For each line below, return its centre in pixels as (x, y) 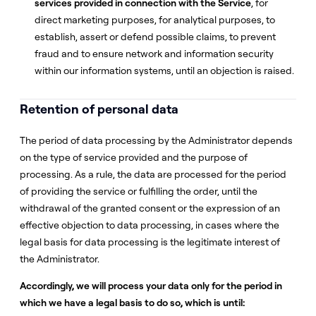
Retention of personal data (99, 109)
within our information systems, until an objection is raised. (164, 71)
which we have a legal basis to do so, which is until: (132, 303)
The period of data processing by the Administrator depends (156, 140)
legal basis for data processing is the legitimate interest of (150, 242)
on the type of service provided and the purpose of (134, 157)
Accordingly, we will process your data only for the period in (151, 286)
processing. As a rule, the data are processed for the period (153, 174)
